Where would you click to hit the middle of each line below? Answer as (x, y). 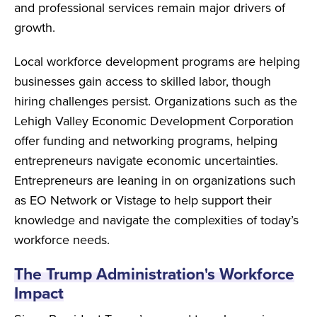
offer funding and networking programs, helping (146, 140)
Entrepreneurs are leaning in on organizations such (155, 180)
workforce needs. (62, 240)
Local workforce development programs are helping (157, 61)
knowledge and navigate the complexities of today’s (158, 220)
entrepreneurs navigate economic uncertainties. (146, 160)
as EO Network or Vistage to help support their (143, 200)
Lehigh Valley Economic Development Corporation (154, 121)
